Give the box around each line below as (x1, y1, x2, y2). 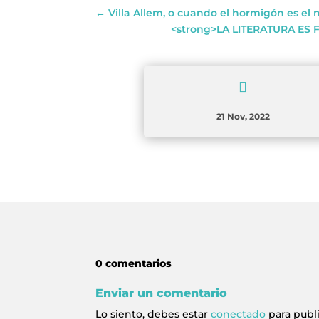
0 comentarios (95, 257, 172, 271)
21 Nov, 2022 (216, 110, 270, 122)
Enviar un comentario (95, 286, 228, 300)
